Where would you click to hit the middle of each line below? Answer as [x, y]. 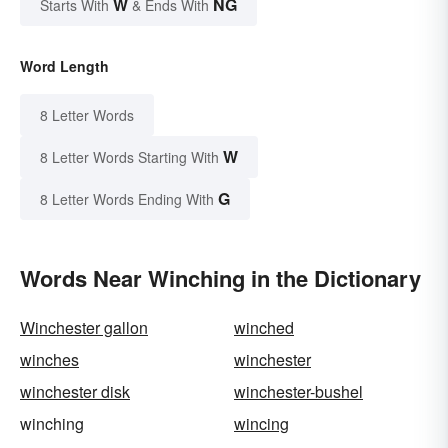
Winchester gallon [84, 328]
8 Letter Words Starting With [129, 157]
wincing [261, 424]
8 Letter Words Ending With [127, 199]
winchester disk [75, 392]
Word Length [64, 66]
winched [264, 328]
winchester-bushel [298, 392]
